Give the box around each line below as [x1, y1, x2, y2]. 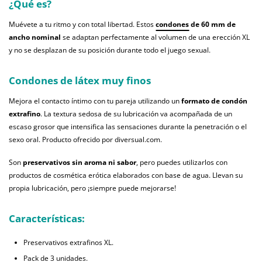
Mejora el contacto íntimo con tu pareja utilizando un [9, 96, 181, 106]
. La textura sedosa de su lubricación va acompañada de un [40, 109, 232, 119]
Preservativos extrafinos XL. [23, 237, 113, 248]
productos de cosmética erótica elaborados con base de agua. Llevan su [9, 170, 243, 181]
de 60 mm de [189, 19, 236, 30]
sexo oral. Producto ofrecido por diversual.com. [9, 135, 162, 145]
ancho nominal [9, 32, 61, 43]
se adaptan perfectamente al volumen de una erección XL [61, 32, 250, 43]
